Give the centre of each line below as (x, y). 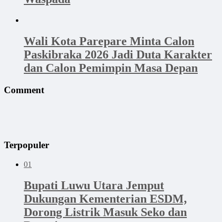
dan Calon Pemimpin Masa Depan (111, 68)
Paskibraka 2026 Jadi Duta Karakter (118, 55)
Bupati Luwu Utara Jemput (94, 186)
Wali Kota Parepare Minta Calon (109, 41)
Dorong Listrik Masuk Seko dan (105, 212)
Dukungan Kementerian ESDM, (105, 199)
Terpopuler (27, 145)
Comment (24, 90)
